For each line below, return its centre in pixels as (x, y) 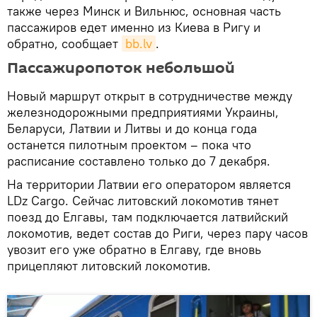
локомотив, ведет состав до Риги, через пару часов (157, 233)
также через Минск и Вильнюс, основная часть (144, 11)
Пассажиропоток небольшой (121, 68)
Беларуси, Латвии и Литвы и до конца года (132, 128)
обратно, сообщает (64, 43)
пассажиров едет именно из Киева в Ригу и (134, 27)
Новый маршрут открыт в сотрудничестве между (150, 96)
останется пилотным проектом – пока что (129, 144)
